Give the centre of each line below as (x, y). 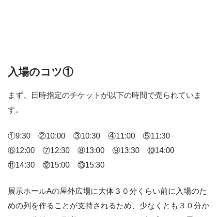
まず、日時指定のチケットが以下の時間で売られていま (105, 95)
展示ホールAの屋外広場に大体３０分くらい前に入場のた (107, 191)
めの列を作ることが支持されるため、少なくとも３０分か (108, 205)
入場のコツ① (40, 72)
